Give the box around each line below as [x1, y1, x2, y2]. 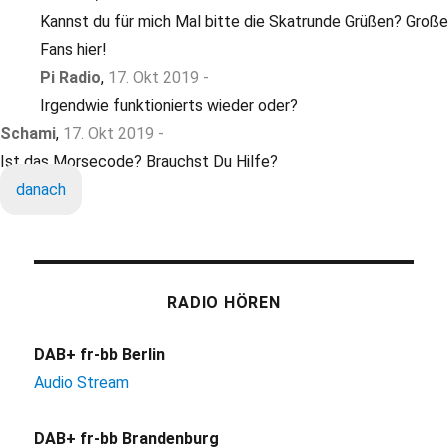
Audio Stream [34, 373, 130, 393]
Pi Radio [40, 68, 101, 88]
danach [16, 180, 66, 200]
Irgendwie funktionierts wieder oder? [40, 96, 298, 116]
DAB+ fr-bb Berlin [34, 345, 166, 365]
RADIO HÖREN [167, 293, 281, 313]
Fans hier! [40, 40, 107, 60]
